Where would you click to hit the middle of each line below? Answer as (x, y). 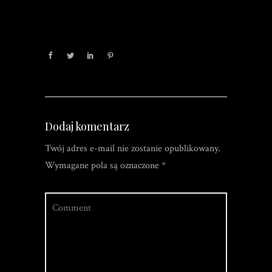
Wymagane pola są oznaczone (103, 165)
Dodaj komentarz (87, 126)
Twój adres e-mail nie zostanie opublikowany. (133, 148)
